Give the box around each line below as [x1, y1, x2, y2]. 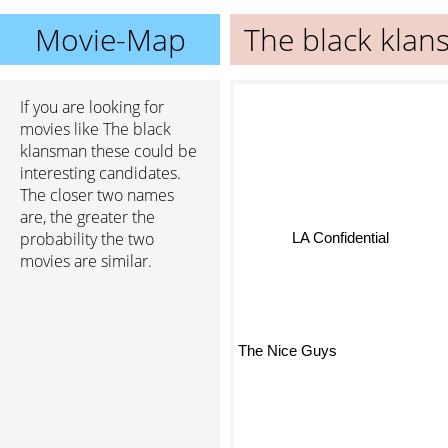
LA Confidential [275, 243, 373, 261]
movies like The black [20, 118, 171, 140]
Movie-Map [34, 19, 186, 60]
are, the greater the [20, 206, 155, 228]
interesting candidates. [20, 162, 181, 184]
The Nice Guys [238, 340, 337, 358]
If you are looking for [20, 96, 164, 118]
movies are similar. [20, 250, 152, 272]
